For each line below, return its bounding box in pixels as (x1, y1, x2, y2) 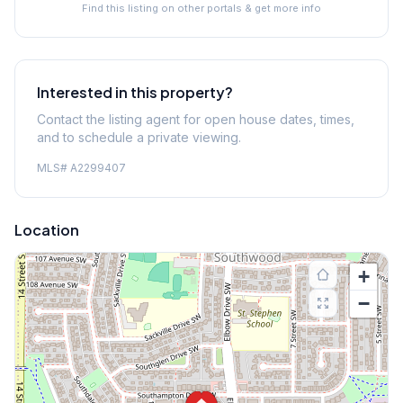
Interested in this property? (37, 82, 233, 102)
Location (14, 219, 79, 239)
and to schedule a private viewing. (37, 129, 241, 145)
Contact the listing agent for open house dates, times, (37, 111, 354, 127)
